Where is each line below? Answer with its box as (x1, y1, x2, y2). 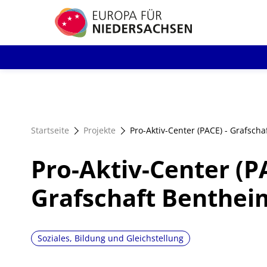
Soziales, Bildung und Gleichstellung (38, 232, 184, 244)
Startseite (31, 125, 69, 136)
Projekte (83, 125, 116, 136)
